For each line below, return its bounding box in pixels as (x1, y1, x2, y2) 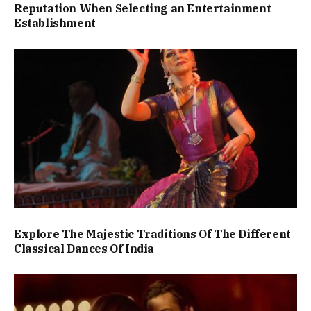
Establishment (14, 16, 96, 31)
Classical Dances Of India (14, 241, 155, 255)
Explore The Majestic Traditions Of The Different (14, 226, 291, 241)
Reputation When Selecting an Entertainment (14, 1, 271, 16)
